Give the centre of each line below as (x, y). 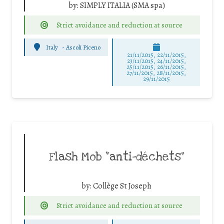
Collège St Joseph (122, 186)
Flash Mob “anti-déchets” (116, 157)
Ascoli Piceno (83, 47)
